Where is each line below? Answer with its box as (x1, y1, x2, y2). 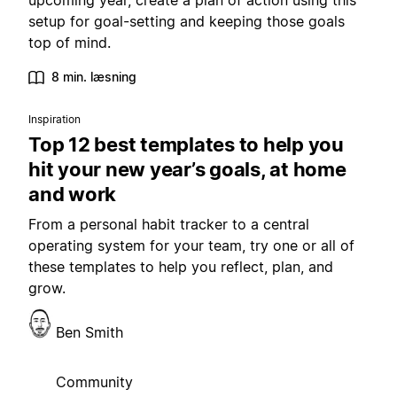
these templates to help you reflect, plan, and (28, 258, 333, 276)
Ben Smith (56, 323, 123, 342)
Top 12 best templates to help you (28, 133, 344, 157)
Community (56, 373, 133, 392)
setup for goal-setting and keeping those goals (28, 12, 345, 31)
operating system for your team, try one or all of (28, 237, 354, 255)
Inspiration (28, 113, 82, 127)
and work (28, 183, 116, 206)
